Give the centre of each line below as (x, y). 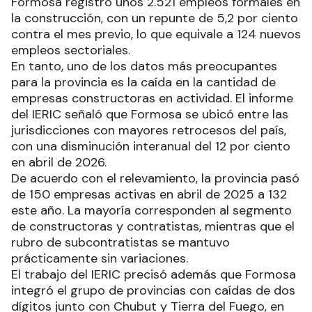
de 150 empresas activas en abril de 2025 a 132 (149, 194)
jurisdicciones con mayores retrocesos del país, (149, 130)
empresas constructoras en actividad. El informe (152, 98)
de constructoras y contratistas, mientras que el (153, 226)
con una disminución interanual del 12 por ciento (151, 146)
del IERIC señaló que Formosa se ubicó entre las (150, 114)
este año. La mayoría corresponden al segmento (151, 210)
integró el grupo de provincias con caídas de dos (153, 290)
